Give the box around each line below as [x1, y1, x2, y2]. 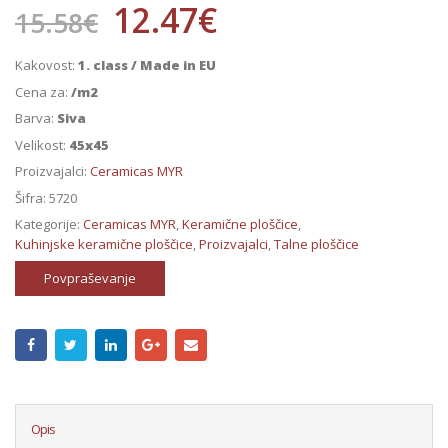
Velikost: [15, 135, 69, 154]
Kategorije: [15, 215, 83, 234]
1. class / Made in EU [78, 56, 216, 75]
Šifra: [15, 188, 49, 207]
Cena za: [15, 82, 71, 101]
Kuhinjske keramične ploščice [15, 235, 193, 254]
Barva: [15, 109, 57, 128]
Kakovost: [15, 56, 78, 75]
